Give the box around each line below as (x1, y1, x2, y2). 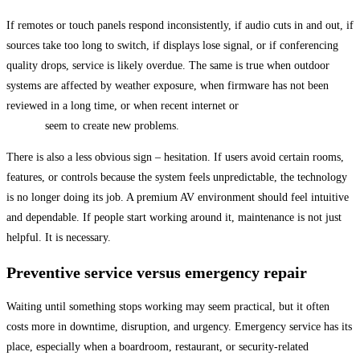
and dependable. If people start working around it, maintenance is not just (6, 211, 342, 224)
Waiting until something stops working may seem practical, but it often (6, 301, 329, 313)
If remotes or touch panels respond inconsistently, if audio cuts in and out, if (6, 19, 354, 32)
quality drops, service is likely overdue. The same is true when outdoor (6, 59, 329, 72)
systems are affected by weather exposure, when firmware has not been (6, 80, 329, 92)
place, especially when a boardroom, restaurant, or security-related (6, 341, 309, 354)
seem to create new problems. (42, 120, 179, 133)
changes (6, 120, 42, 133)
